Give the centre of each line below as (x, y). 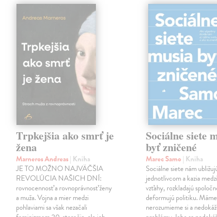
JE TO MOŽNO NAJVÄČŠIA (60, 169)
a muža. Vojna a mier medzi (53, 198)
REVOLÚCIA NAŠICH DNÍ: (59, 178)
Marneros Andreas (43, 159)
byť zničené (171, 147)
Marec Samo (164, 159)
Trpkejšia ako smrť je (65, 136)
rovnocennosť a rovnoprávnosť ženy (64, 188)
